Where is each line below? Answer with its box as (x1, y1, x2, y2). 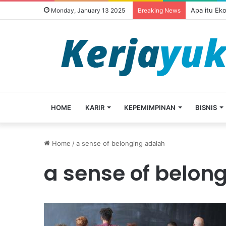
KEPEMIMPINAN (124, 103, 176, 111)
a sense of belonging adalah (76, 139, 165, 147)
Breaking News (138, 7, 181, 14)
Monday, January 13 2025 (49, 7, 125, 14)
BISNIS (195, 103, 217, 111)
